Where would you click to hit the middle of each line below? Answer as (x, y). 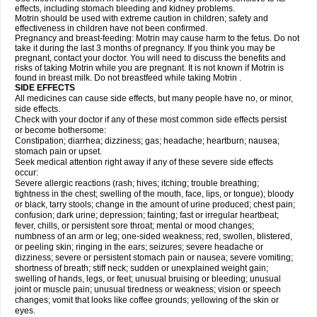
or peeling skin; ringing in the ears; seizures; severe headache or (139, 247)
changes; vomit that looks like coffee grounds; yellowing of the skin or (147, 300)
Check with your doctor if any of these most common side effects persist (151, 120)
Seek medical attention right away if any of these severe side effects (144, 162)
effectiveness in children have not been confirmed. (111, 28)
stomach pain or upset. (58, 151)
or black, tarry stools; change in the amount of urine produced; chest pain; (155, 204)
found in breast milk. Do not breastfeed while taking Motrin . (128, 78)
